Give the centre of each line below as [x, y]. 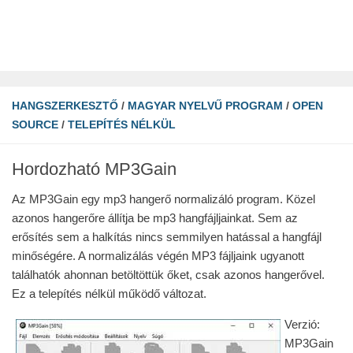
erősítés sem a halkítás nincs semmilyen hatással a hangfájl [167, 237]
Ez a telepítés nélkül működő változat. [109, 294]
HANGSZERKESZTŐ [65, 106]
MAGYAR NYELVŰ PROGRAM [205, 106]
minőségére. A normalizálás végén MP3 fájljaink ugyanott [158, 256]
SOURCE [35, 124]
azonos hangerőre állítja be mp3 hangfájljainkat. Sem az [155, 218]
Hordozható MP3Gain [94, 169]
